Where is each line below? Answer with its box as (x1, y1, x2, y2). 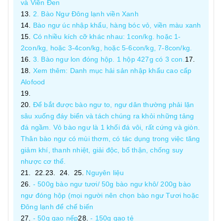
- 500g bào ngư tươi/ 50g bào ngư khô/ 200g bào (33, 180, 191, 188)
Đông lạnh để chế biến (21, 203, 94, 211)
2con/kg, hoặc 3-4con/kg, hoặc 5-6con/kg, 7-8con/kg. (21, 44, 192, 52)
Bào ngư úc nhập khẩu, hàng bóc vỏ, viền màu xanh (33, 21, 201, 29)
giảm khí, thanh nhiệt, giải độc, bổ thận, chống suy (21, 146, 184, 154)
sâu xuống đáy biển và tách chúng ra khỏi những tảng (21, 112, 194, 120)
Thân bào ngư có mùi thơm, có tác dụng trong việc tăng (21, 135, 200, 143)
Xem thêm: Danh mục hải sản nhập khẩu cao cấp (33, 67, 192, 74)
